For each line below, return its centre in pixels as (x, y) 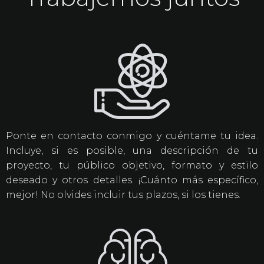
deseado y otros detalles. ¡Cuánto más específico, (132, 180)
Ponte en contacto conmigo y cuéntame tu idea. (132, 136)
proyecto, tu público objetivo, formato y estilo (132, 166)
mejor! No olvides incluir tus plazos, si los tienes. (123, 195)
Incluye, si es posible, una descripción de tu (132, 151)
